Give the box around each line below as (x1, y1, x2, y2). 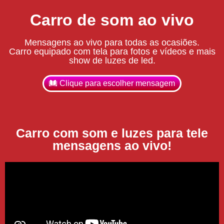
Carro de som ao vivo (30, 10, 194, 29)
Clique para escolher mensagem (59, 78, 175, 87)
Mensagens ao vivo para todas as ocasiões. (24, 37, 199, 47)
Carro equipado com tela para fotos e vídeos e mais (8, 46, 215, 56)
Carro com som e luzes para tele (16, 125, 208, 140)
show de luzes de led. (68, 55, 155, 65)
